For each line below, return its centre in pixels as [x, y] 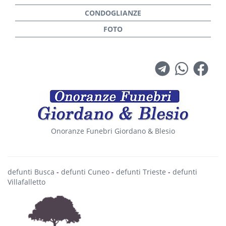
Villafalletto [26, 182]
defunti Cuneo [85, 172]
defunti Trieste [141, 172]
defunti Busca [31, 172]
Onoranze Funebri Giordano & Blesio [113, 131]
